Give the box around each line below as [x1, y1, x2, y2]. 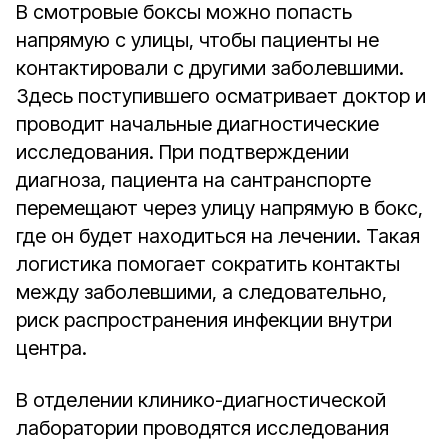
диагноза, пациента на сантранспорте [16, 168, 371, 192]
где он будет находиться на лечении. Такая [16, 224, 420, 248]
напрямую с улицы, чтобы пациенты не [16, 28, 379, 52]
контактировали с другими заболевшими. [16, 56, 404, 80]
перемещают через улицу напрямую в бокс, [16, 196, 423, 220]
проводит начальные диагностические [16, 112, 379, 136]
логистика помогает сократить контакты [16, 252, 400, 276]
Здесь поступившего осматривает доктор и [16, 84, 426, 108]
